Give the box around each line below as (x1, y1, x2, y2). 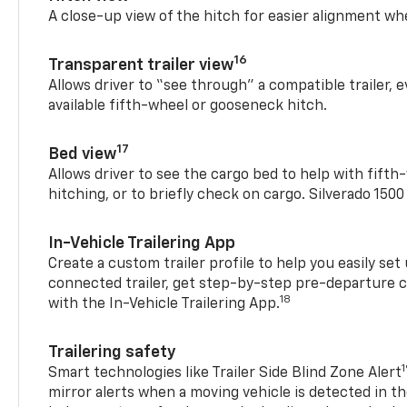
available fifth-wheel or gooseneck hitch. (48, 98, 328, 114)
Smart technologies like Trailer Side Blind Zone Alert (48, 365, 402, 381)
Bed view (48, 145, 117, 163)
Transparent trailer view (48, 56, 234, 74)
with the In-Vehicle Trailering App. (48, 296, 281, 312)
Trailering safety (48, 343, 177, 361)
